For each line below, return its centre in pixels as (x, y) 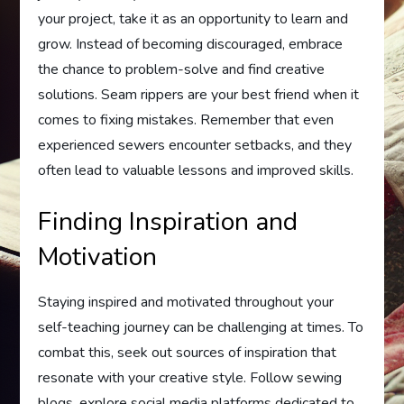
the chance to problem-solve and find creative (182, 69)
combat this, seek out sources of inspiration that (188, 353)
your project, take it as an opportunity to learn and (193, 19)
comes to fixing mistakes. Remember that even (186, 120)
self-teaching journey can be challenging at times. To (201, 327)
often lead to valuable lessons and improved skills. (196, 170)
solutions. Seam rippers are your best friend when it (199, 95)
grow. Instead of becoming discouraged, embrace (191, 44)
